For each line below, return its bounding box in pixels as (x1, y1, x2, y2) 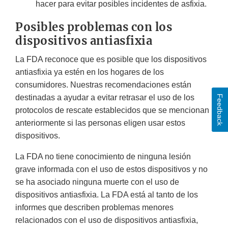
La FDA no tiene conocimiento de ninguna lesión (15, 152, 191, 161)
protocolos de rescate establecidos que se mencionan (15, 106, 209, 115)
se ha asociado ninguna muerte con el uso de (15, 178, 179, 187)
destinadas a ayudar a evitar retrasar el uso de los (15, 93, 194, 102)
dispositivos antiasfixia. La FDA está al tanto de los (15, 190, 198, 199)
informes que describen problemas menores (15, 203, 174, 212)
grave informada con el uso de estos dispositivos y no (15, 165, 208, 174)
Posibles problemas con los (15, 20, 172, 35)
